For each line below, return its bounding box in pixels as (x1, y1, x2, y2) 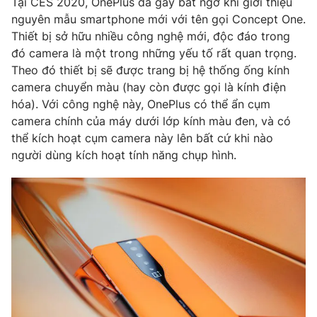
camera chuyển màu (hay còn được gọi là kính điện (11, 80, 286, 95)
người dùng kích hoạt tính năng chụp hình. (11, 148, 236, 163)
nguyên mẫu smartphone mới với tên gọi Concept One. (11, 12, 306, 27)
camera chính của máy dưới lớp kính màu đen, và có (11, 114, 291, 129)
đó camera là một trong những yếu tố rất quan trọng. (11, 46, 296, 61)
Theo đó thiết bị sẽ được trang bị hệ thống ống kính (11, 63, 289, 78)
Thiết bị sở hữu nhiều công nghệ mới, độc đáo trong (11, 29, 290, 44)
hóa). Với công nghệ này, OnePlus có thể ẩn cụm (11, 97, 270, 112)
